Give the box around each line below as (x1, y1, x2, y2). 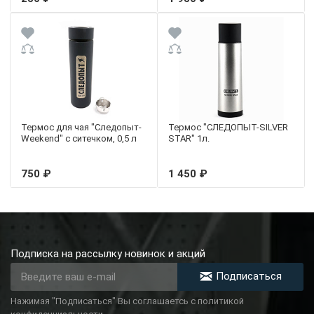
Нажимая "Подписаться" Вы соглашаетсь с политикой (11, 295, 244, 306)
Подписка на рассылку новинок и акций (11, 247, 205, 260)
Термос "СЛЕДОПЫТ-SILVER (168, 121, 288, 132)
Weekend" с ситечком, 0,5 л (21, 132, 137, 144)
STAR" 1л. (168, 132, 210, 144)
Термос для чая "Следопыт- (21, 121, 142, 132)
